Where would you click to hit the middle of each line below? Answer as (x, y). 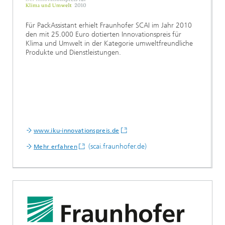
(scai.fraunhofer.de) (116, 147)
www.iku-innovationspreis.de (77, 131)
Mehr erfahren (55, 147)
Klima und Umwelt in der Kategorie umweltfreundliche (109, 44)
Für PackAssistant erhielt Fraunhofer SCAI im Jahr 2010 (109, 26)
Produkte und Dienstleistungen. (73, 53)
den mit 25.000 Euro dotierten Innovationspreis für (103, 35)
